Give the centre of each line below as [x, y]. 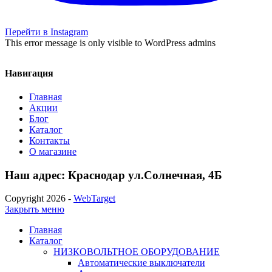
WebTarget [94, 199]
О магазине [53, 151]
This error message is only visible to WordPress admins [110, 43]
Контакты [49, 140]
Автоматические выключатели [141, 263]
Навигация [29, 73]
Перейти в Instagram [46, 32]
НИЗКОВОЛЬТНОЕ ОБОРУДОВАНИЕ [137, 252]
